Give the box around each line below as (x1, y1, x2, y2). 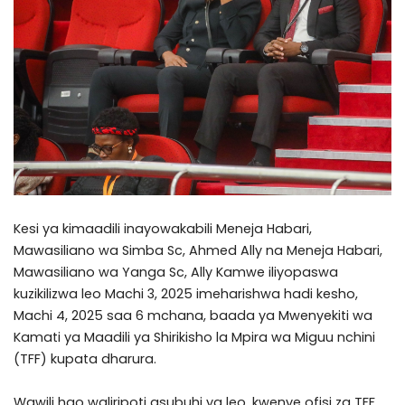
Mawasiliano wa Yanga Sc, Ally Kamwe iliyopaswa (14, 263, 338, 281)
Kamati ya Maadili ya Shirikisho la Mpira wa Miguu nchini (14, 328, 375, 346)
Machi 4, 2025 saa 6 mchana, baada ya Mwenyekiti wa (14, 306, 372, 325)
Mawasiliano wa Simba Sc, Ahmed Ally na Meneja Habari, (14, 241, 382, 259)
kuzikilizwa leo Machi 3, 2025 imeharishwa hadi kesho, (14, 285, 358, 303)
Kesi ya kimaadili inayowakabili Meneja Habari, (14, 220, 312, 238)
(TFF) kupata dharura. (14, 350, 156, 368)
